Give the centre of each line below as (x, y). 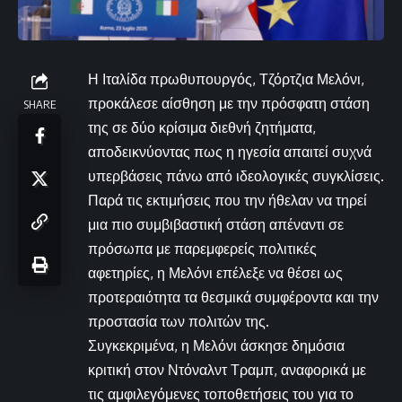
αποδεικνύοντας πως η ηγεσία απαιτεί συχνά (230, 152)
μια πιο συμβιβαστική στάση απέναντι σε (216, 225)
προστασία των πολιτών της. (179, 322)
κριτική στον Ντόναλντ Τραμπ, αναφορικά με (227, 370)
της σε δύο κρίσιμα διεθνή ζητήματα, (202, 128)
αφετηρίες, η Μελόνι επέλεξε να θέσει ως (215, 273)
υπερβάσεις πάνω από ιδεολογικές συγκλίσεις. (236, 176)
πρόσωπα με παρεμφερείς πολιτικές (202, 249)
